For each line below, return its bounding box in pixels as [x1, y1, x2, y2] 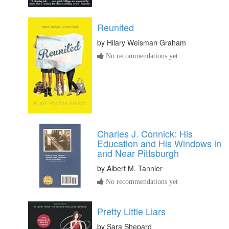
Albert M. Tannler [107, 163, 163, 174]
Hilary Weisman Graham [107, 37, 186, 48]
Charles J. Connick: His [97, 127, 193, 141]
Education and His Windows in [97, 136, 221, 150]
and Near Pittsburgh [97, 146, 179, 160]
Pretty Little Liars [97, 204, 166, 218]
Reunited [97, 20, 134, 34]
